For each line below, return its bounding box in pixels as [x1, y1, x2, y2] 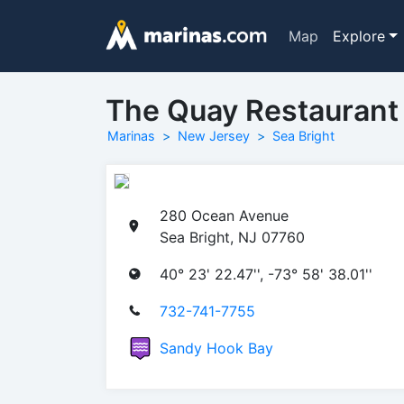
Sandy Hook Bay [160, 338, 273, 357]
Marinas [107, 128, 155, 143]
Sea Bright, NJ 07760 [160, 227, 305, 246]
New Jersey [178, 128, 250, 143]
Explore [332, 27, 385, 45]
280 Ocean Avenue [160, 206, 289, 225]
